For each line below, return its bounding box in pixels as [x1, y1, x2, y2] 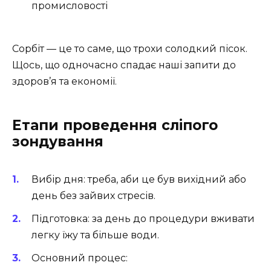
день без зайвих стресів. [31, 189, 155, 201]
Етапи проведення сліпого [12, 116, 218, 134]
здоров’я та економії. [12, 75, 117, 87]
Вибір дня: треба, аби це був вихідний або [31, 173, 246, 185]
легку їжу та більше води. [31, 229, 159, 241]
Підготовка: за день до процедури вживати [31, 212, 255, 224]
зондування [12, 132, 103, 150]
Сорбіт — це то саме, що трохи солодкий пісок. [12, 42, 247, 54]
